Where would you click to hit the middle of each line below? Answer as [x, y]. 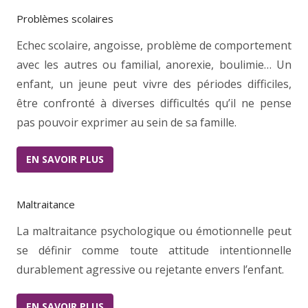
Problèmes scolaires [65, 19]
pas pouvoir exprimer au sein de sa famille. [126, 123]
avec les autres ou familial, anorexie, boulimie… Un [154, 65]
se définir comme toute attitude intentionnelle [154, 251]
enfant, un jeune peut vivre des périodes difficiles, [154, 84]
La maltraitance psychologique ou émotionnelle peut [154, 231]
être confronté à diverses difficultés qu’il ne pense [154, 103]
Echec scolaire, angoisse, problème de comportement [154, 46]
